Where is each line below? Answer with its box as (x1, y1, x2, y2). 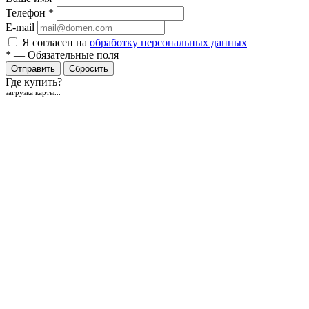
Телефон (6, 6, 48, 19)
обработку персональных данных (90, 36, 247, 48)
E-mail (6, 21, 34, 33)
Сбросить (69, 63, 108, 74)
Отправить (11, 63, 55, 74)
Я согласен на (22, 36, 90, 48)
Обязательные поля (28, 48, 119, 61)
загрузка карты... (6, 88, 61, 97)
